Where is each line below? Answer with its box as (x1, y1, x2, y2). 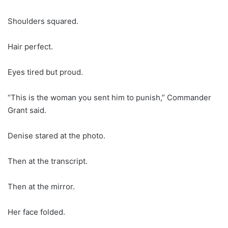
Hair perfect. (8, 41, 53, 51)
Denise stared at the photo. (8, 130, 105, 140)
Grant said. (8, 105, 46, 115)
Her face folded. (8, 207, 65, 217)
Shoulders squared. (8, 16, 78, 26)
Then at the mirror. (8, 181, 75, 191)
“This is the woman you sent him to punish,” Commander (8, 92, 211, 102)
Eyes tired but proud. (8, 67, 83, 77)
